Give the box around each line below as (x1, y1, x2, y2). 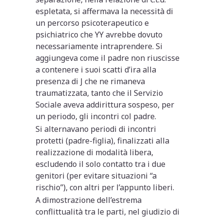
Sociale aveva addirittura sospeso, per (36, 99, 175, 110)
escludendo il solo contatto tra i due (36, 158, 166, 169)
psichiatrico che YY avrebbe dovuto (36, 29, 163, 40)
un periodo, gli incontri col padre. (36, 110, 157, 122)
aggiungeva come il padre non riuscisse (36, 52, 180, 63)
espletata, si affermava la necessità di (36, 5, 174, 17)
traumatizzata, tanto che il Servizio (36, 87, 163, 98)
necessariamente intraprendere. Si (36, 40, 163, 52)
